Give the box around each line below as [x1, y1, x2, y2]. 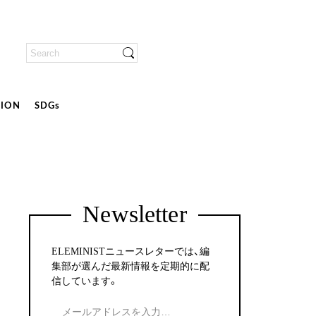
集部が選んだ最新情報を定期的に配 [51, 261, 209, 272]
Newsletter [83, 201, 187, 227]
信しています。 [51, 276, 119, 286]
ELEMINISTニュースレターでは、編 [51, 246, 209, 257]
